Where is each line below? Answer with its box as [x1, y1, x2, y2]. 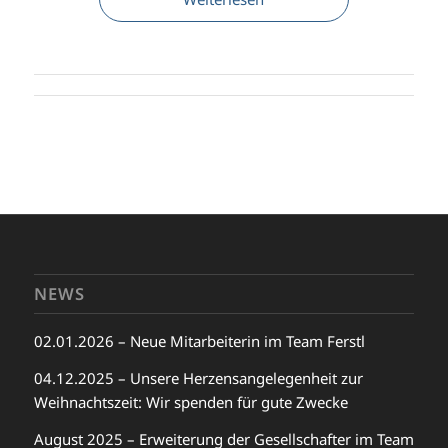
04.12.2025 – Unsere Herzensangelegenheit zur [33, 367, 363, 388]
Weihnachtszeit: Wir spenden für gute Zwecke [33, 391, 348, 412]
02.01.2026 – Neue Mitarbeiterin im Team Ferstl [33, 331, 365, 352]
